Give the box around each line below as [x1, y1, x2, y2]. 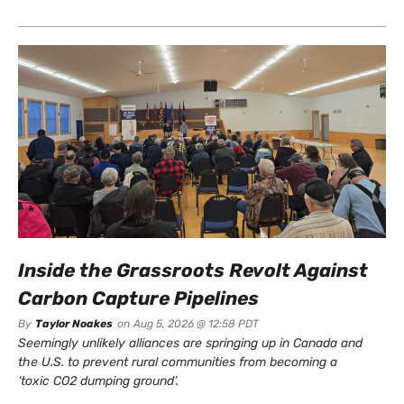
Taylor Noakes [35, 317, 113, 331]
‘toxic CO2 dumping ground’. [18, 373, 179, 390]
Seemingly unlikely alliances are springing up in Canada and [18, 335, 363, 352]
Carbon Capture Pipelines [18, 287, 259, 310]
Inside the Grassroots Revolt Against [18, 259, 368, 282]
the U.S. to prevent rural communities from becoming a [18, 354, 337, 371]
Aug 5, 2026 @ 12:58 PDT [133, 317, 259, 331]
